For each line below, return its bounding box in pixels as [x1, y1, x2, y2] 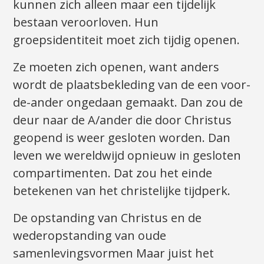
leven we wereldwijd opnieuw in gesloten [13, 147, 242, 163]
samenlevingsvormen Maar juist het [13, 245, 214, 261]
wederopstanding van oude [13, 227, 167, 243]
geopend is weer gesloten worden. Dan [13, 129, 231, 146]
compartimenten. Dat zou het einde [13, 164, 213, 181]
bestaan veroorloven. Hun [13, 14, 159, 30]
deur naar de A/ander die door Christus [13, 111, 232, 128]
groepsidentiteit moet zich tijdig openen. [13, 31, 240, 48]
